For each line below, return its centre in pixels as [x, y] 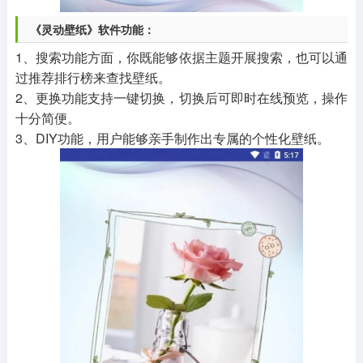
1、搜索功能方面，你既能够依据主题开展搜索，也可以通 [181, 58]
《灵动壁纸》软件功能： [92, 30]
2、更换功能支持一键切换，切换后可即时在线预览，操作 [181, 98]
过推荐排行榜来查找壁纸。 [93, 78]
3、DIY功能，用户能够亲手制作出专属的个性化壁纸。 [172, 139]
